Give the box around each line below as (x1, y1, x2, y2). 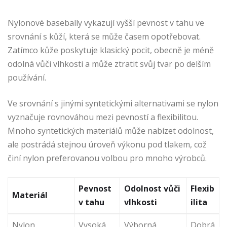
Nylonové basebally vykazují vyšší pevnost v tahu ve (8, 17, 204, 28)
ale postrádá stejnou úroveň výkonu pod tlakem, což (8, 138, 207, 150)
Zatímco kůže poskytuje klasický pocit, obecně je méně (8, 44, 214, 56)
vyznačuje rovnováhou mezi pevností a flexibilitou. (8, 111, 198, 123)
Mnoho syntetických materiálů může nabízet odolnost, (8, 125, 214, 136)
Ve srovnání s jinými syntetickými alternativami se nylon (8, 97, 218, 109)
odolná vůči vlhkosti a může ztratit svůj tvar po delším (8, 58, 211, 69)
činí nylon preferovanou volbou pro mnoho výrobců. (8, 152, 207, 164)
